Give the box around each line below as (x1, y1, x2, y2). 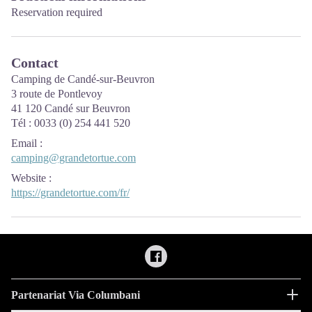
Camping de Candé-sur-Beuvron (11, 73, 155, 86)
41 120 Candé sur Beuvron (11, 102, 130, 115)
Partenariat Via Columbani (11, 288, 140, 301)
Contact (11, 55, 58, 71)
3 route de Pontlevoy (11, 88, 102, 100)
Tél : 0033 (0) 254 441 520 (11, 117, 130, 130)
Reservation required (11, 6, 102, 19)
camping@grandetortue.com (11, 152, 136, 164)
